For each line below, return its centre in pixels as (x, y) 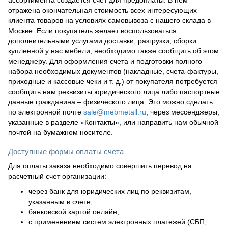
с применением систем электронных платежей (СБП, (118, 222)
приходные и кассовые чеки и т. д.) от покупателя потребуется (113, 81)
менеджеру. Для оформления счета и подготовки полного (105, 61)
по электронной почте (46, 112)
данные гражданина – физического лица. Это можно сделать (110, 102)
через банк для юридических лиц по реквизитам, (110, 191)
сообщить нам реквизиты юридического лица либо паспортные (114, 91)
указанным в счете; (61, 201)
